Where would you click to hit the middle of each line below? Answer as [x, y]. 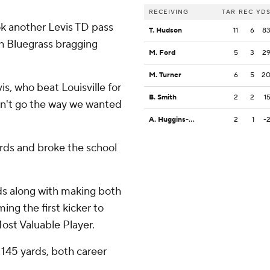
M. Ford [162, 53]
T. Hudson [165, 31]
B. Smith [163, 98]
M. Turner [165, 75]
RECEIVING [169, 12]
